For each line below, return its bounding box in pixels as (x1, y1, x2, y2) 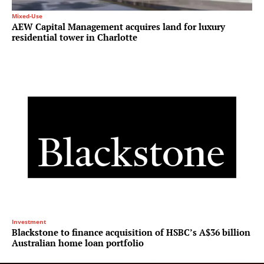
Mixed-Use (12, 12, 42, 21)
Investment (12, 217, 46, 226)
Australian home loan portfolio (12, 237, 144, 249)
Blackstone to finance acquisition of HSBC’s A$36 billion (12, 226, 250, 239)
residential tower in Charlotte (12, 31, 137, 44)
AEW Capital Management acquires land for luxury (12, 21, 225, 33)
